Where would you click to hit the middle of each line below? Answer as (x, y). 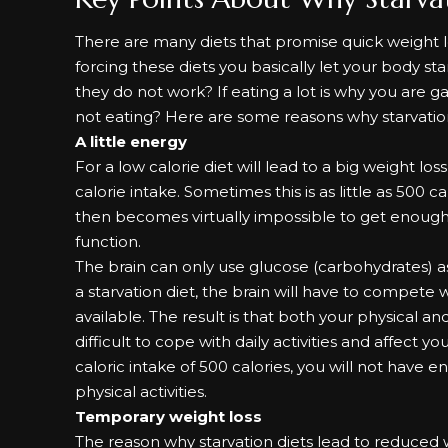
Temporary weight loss (169, 416)
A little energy (131, 141)
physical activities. (141, 391)
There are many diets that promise (209, 41)
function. (108, 241)
